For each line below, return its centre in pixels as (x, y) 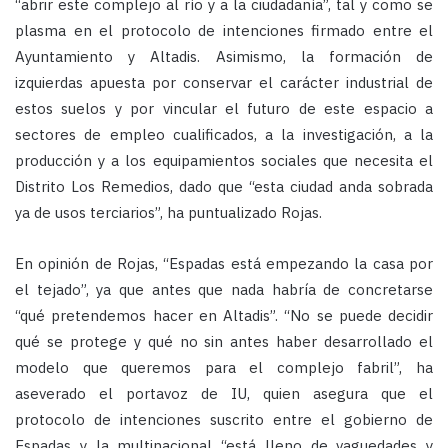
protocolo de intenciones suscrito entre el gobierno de (224, 420)
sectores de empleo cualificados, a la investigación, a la (224, 135)
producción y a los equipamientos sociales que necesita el (224, 161)
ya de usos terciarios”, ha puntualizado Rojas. (168, 213)
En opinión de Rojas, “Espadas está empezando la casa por (224, 264)
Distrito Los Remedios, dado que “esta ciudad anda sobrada (224, 187)
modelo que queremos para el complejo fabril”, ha (224, 368)
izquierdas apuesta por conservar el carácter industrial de (224, 83)
